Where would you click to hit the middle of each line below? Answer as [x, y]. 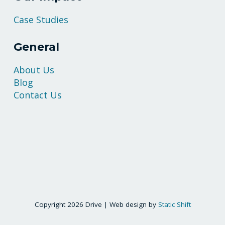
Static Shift [174, 204]
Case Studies [41, 19]
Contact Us [38, 95]
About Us [34, 70]
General [36, 47]
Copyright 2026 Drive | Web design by [96, 204]
